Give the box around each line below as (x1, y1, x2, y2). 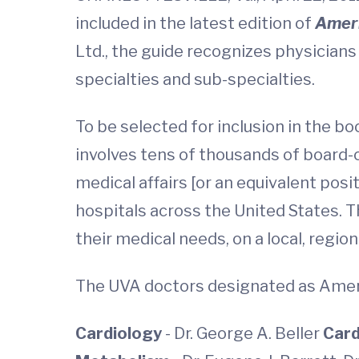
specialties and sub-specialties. (75, 70, 315, 89)
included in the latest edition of (75, 14, 315, 33)
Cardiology (75, 324, 165, 343)
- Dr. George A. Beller (165, 324, 323, 343)
